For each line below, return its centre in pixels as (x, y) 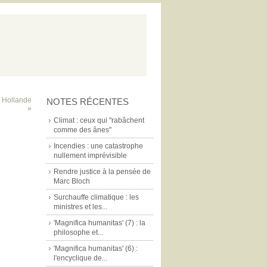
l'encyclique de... (80, 258)
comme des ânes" (83, 130)
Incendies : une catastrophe (98, 146)
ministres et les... (80, 207)
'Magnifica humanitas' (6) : (96, 249)
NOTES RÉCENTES (88, 102)
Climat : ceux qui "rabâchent (99, 120)
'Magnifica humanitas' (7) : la (100, 223)
